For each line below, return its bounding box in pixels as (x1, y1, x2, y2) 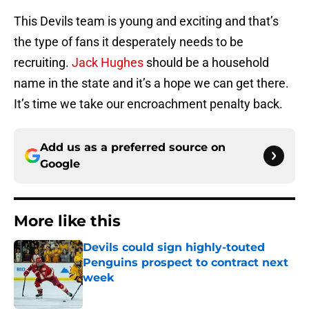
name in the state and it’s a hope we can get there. (14, 76, 289, 91)
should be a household (143, 55, 269, 70)
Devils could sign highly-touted (83, 241, 265, 255)
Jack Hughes (72, 55, 143, 70)
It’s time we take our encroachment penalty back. (14, 97, 283, 112)
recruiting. (14, 55, 72, 70)
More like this (14, 212, 121, 231)
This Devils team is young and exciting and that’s (14, 14, 279, 29)
